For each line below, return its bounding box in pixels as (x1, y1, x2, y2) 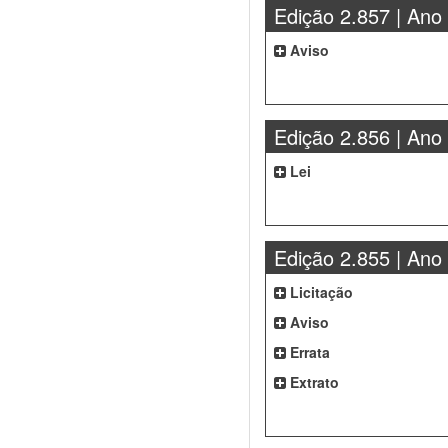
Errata (286, 342, 330, 362)
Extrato (286, 372, 339, 392)
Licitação (286, 282, 353, 302)
